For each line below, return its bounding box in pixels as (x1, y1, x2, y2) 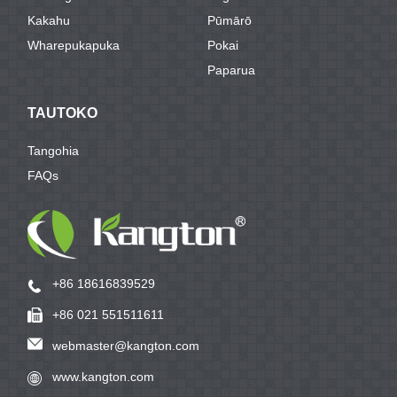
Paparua (207, 62, 255, 77)
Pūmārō (207, 12, 252, 27)
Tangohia (27, 143, 80, 158)
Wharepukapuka (27, 37, 121, 52)
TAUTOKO (27, 105, 98, 121)
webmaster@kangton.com (52, 338, 200, 353)
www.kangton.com (52, 369, 155, 384)
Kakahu (27, 12, 71, 27)
